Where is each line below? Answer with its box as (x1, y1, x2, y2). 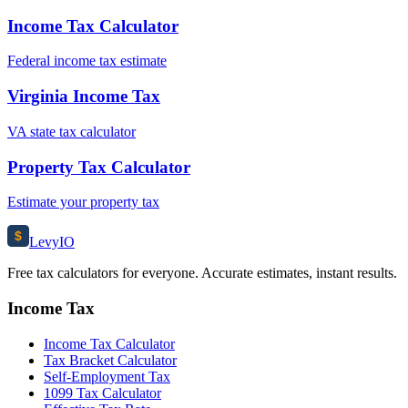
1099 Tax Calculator (44, 384, 161, 401)
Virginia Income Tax (7, 87, 160, 107)
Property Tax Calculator (7, 157, 190, 177)
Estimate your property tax (7, 194, 159, 210)
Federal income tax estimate (7, 53, 167, 69)
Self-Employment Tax (44, 368, 170, 384)
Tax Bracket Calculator (44, 352, 177, 368)
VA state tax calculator (7, 123, 136, 139)
